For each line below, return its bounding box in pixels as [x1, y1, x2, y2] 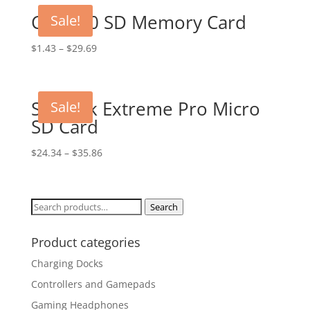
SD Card [30, 114, 98, 140]
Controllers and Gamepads [30, 277, 156, 291]
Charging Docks [30, 257, 103, 271]
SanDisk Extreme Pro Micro [30, 96, 260, 122]
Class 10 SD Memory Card [30, 10, 246, 35]
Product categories [30, 234, 140, 251]
